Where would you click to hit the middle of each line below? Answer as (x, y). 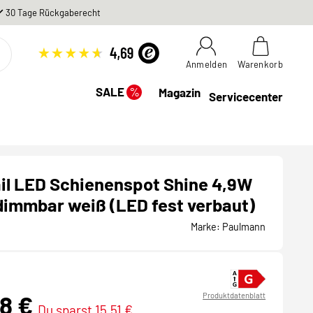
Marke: (206, 227)
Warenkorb (261, 64)
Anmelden (206, 64)
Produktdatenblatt (234, 296)
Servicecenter (246, 96)
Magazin (180, 92)
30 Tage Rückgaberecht (53, 12)
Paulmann (243, 227)
